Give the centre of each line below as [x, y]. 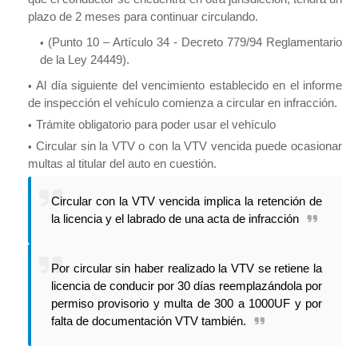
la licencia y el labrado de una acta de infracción [175, 219]
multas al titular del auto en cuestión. [124, 164]
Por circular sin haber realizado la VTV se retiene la [187, 268]
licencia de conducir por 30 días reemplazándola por [187, 286]
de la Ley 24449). [85, 60]
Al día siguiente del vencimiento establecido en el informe [189, 86]
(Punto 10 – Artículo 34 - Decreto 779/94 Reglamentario [195, 42]
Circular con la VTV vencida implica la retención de [187, 201]
